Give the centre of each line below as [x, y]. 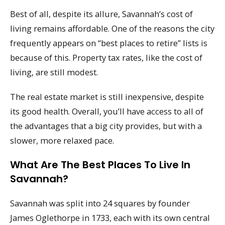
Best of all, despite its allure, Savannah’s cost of [101, 14]
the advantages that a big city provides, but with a [106, 126]
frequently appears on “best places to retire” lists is [109, 43]
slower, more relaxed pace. [62, 140]
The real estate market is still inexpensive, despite [107, 97]
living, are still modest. [54, 72]
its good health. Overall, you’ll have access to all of [107, 111]
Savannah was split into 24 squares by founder [100, 203]
